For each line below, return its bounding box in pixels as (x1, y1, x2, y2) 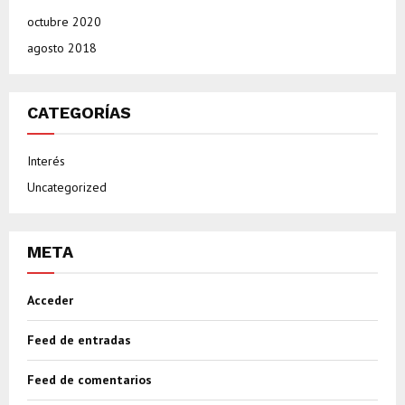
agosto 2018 (27, 40, 97, 57)
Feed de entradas (27, 332, 131, 349)
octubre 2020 (27, 14, 101, 31)
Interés (27, 153, 65, 170)
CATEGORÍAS (27, 103, 131, 123)
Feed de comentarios (27, 372, 152, 389)
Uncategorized (27, 179, 107, 196)
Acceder (27, 292, 73, 309)
